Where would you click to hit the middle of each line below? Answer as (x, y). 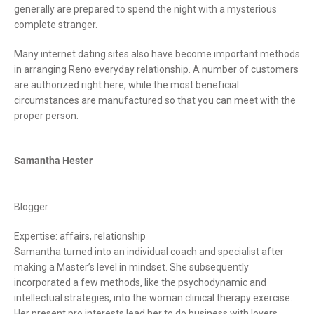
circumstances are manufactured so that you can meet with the (155, 100)
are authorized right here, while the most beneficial (127, 84)
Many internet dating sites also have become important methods (157, 54)
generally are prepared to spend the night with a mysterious (145, 9)
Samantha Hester (53, 160)
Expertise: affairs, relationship (80, 236)
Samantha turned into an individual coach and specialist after (149, 251)
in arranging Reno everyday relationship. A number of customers (156, 69)
